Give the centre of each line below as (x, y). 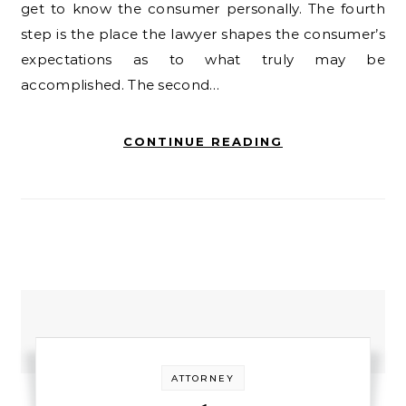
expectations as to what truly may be (203, 59)
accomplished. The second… (121, 85)
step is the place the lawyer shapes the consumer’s (203, 34)
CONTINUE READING (203, 141)
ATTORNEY (203, 378)
